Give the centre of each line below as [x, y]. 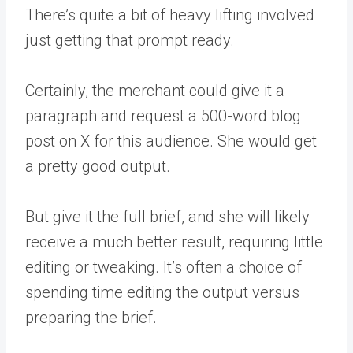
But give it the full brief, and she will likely [167, 217]
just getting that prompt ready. [130, 40]
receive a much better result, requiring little [174, 242]
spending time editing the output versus [162, 292]
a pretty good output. [98, 166]
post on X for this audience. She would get [171, 141]
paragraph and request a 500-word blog [163, 116]
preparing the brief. [91, 318]
